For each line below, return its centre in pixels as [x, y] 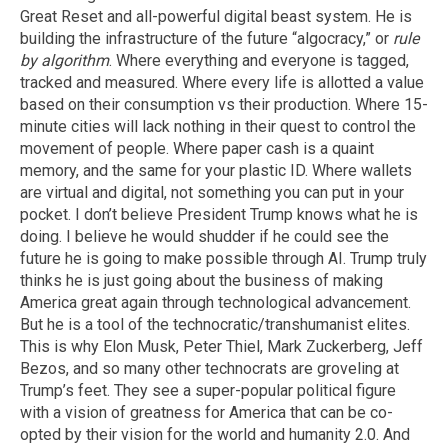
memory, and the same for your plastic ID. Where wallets [216, 170]
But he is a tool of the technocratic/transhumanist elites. [215, 324]
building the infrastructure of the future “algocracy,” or [206, 38]
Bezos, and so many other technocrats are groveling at [209, 368]
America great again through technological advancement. [215, 302]
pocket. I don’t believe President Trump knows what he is [219, 214]
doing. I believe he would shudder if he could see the [204, 236]
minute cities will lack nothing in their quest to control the [218, 126]
